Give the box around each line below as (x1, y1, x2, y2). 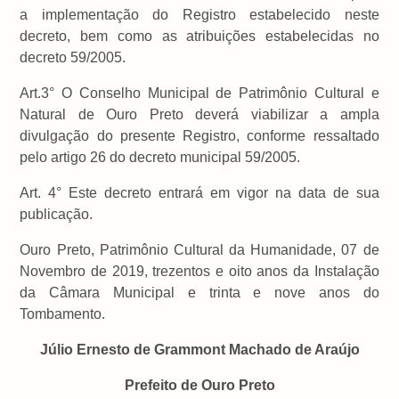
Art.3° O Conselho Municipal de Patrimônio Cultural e (20, 85, 379, 102)
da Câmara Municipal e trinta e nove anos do (20, 285, 379, 301)
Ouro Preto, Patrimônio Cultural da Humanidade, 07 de (20, 242, 379, 258)
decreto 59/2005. (20, 50, 126, 66)
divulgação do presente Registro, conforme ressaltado (20, 128, 379, 144)
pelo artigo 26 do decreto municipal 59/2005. (20, 150, 301, 166)
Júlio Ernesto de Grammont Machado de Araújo (39, 342, 360, 358)
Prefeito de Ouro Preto (124, 378, 275, 394)
